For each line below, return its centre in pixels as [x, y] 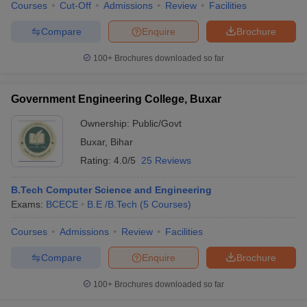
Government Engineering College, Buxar [116, 99]
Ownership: [106, 123]
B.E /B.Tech [112, 204]
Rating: [97, 160]
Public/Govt [157, 123]
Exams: [28, 204]
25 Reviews [166, 160]
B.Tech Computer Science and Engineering [111, 190]
